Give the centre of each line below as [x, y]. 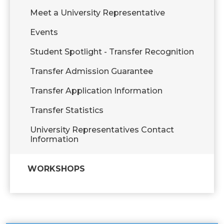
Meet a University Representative [97, 13]
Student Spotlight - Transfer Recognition [112, 52]
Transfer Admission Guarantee [91, 71]
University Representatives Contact [102, 130]
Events [44, 32]
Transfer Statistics [67, 110]
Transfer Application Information [96, 91]
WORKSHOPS [56, 169]
